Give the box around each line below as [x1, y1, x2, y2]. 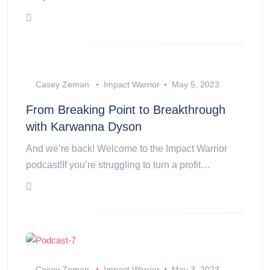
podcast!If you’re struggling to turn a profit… [26, 160, 210, 170]
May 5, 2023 [171, 80, 219, 89]
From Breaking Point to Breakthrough [26, 103, 225, 116]
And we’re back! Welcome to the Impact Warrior [26, 143, 227, 154]
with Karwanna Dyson [26, 120, 142, 133]
